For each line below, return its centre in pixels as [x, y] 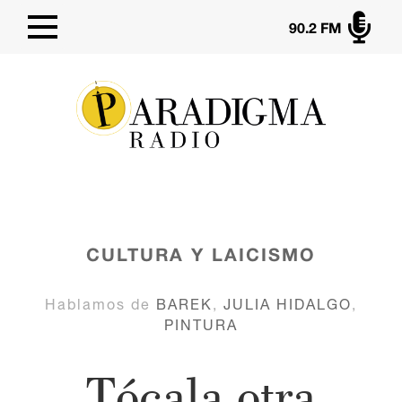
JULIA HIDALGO [287, 305]
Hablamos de [100, 305]
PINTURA [201, 325]
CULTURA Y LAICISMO [201, 257]
